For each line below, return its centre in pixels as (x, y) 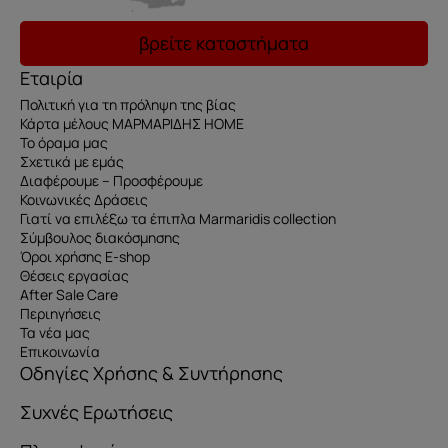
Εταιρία (51, 78)
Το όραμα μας (64, 143)
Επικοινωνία (60, 352)
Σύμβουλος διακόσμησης (100, 238)
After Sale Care (69, 295)
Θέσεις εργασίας (74, 276)
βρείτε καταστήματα (224, 43)
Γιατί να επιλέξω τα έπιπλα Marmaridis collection (178, 219)
